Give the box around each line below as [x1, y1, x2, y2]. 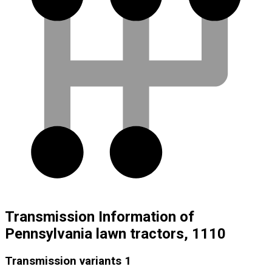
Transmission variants [5, 254, 121, 268]
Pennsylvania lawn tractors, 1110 [5, 225, 226, 243]
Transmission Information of [5, 208, 194, 226]
